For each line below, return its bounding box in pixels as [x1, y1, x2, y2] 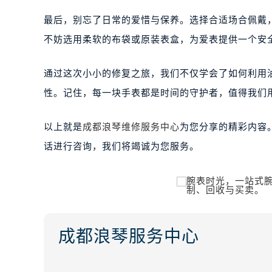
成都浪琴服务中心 [58, 227, 199, 246]
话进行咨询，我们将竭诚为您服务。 [44, 141, 199, 151]
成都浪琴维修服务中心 [83, 122, 180, 132]
